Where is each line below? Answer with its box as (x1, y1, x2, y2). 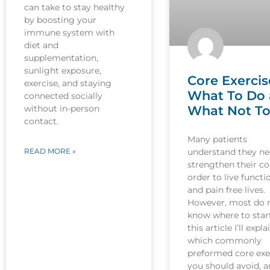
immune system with (24, 27, 115, 39)
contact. (24, 116, 58, 127)
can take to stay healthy (24, 2, 125, 13)
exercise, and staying (24, 78, 111, 89)
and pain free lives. (187, 184, 265, 195)
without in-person (24, 103, 99, 115)
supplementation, (24, 52, 98, 64)
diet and (24, 40, 58, 51)
